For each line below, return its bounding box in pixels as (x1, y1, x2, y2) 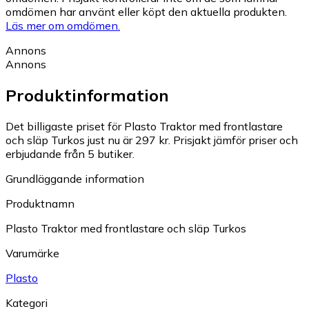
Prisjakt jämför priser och (173, 132, 298, 147)
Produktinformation (6, 84, 169, 106)
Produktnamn (6, 196, 74, 210)
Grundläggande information (6, 171, 144, 186)
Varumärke (6, 246, 59, 260)
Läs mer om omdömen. (6, 18, 120, 32)
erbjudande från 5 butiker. (6, 146, 134, 161)
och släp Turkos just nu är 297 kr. (6, 132, 170, 147)
